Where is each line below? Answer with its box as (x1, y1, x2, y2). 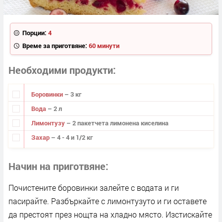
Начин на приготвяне (8, 159, 106, 172)
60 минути (88, 41, 119, 50)
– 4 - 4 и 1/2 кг (51, 133, 93, 142)
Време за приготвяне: (22, 41, 87, 50)
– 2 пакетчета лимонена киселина (66, 118, 168, 127)
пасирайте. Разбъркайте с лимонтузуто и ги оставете (8, 195, 207, 206)
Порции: (22, 28, 47, 37)
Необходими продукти (8, 63, 113, 77)
